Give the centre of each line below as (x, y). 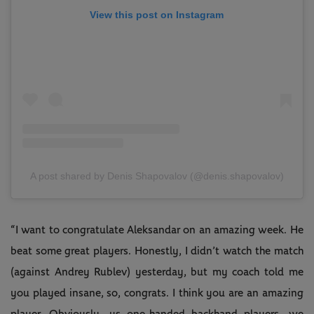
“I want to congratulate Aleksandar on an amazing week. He (157, 230)
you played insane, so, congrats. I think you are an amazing (157, 293)
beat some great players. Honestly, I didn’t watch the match (157, 251)
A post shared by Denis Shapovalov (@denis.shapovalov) (157, 176)
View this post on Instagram (157, 14)
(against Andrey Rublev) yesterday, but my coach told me (157, 272)
